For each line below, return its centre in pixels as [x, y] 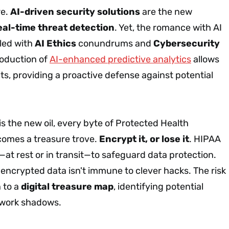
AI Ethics [55, 43]
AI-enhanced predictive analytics [120, 59]
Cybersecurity [187, 43]
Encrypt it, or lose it [144, 139]
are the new [166, 12]
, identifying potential [158, 186]
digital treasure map [67, 186]
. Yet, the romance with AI [168, 27]
